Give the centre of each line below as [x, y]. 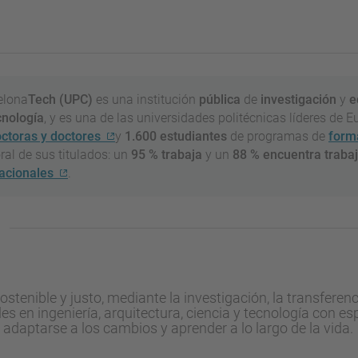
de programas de [278, 136]
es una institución [146, 99]
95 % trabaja [167, 154]
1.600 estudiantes [176, 136]
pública [221, 99]
